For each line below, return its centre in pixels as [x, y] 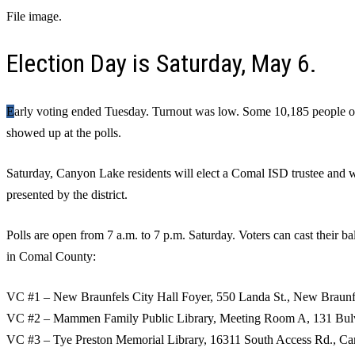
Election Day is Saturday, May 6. [162, 64]
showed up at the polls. [64, 132]
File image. [34, 16]
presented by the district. [67, 194]
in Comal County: [51, 256]
